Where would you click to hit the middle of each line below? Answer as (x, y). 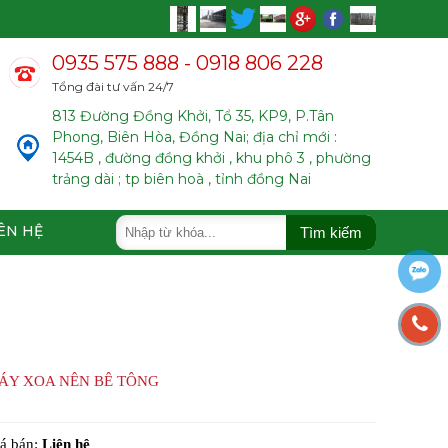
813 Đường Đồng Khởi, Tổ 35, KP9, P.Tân (193, 116)
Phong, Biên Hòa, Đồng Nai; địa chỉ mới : (194, 137)
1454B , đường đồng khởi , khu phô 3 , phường (211, 158)
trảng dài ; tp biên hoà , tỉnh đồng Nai (181, 179)
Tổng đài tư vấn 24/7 (113, 86)
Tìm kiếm (331, 232)
